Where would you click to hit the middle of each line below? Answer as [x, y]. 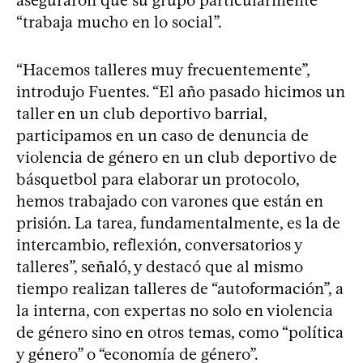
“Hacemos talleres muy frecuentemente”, [163, 69]
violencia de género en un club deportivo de [177, 157]
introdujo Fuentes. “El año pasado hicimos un [181, 91]
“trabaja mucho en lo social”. [119, 21]
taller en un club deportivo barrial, [141, 113]
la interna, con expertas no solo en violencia [175, 310]
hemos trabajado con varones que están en [170, 201]
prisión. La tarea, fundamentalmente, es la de [178, 222]
